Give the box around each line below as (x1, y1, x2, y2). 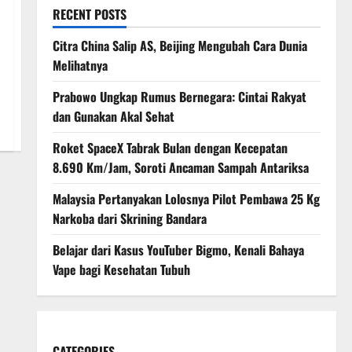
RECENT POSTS (52, 5, 126, 24)
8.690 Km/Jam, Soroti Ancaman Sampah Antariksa (52, 158, 309, 177)
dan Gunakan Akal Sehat (52, 107, 174, 126)
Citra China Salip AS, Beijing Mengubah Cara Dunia (52, 36, 307, 55)
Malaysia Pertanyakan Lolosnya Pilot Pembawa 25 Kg (52, 189, 320, 208)
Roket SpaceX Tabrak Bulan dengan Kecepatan (52, 138, 288, 157)
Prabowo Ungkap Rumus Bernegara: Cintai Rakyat (52, 87, 306, 106)
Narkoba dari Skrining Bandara (52, 209, 207, 228)
